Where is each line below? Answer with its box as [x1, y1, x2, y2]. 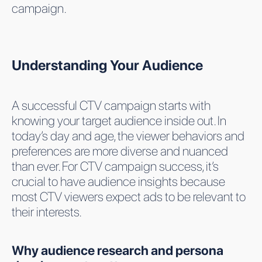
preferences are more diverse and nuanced [12, 143, 228, 158]
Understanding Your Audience [12, 56, 203, 74]
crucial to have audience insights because [12, 173, 225, 189]
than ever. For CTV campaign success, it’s [12, 158, 219, 174]
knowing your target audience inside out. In [12, 112, 226, 128]
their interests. [12, 204, 82, 219]
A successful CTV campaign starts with [12, 97, 211, 113]
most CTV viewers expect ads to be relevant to [12, 188, 246, 204]
